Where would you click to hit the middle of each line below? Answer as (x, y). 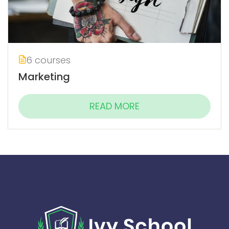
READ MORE (114, 106)
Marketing (44, 77)
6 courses (48, 60)
